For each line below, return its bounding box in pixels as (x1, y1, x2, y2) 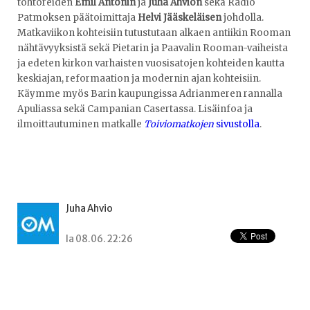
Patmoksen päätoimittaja (17, 11, 138, 24)
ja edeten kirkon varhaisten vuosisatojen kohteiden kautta (17, 57, 284, 69)
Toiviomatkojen (144, 118, 214, 130)
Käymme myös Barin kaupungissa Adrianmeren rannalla (17, 87, 282, 100)
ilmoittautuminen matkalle (17, 118, 144, 130)
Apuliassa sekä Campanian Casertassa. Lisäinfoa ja (17, 102, 253, 115)
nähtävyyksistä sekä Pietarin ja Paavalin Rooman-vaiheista (17, 42, 288, 54)
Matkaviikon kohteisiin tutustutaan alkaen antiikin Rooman (17, 26, 291, 39)
